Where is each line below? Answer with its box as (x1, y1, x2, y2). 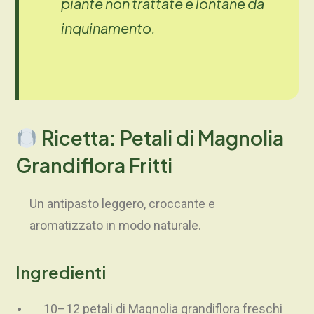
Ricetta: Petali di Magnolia (37, 125, 284, 151)
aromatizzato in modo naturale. (29, 218, 201, 233)
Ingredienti (15, 261, 106, 283)
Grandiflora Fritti (15, 153, 172, 178)
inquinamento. (61, 19, 156, 37)
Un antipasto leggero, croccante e (29, 196, 215, 212)
